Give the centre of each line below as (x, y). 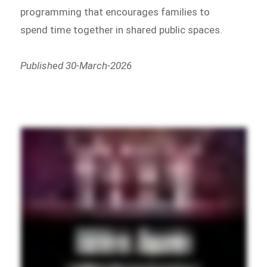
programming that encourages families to (115, 12)
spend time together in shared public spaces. (122, 30)
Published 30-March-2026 (76, 65)
